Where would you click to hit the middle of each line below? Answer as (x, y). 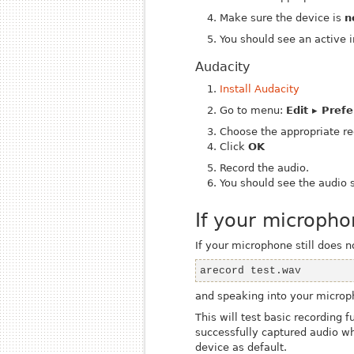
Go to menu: (253, 111)
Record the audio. (265, 168)
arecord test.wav (251, 270)
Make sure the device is (282, 18)
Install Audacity (260, 89)
